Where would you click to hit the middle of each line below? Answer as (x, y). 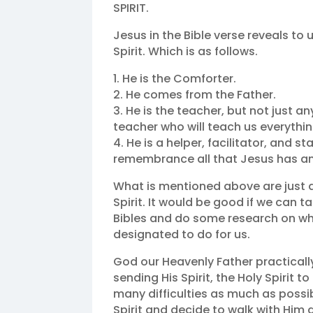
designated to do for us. (182, 235)
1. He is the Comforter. (175, 79)
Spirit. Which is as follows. (185, 52)
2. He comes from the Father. (195, 95)
